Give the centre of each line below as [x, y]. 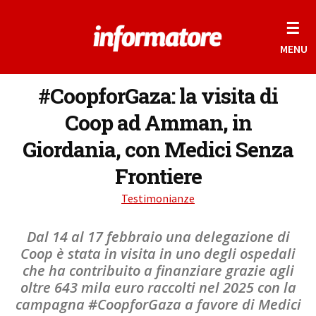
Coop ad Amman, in [158, 122]
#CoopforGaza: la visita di [158, 96]
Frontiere [158, 176]
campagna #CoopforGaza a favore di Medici [158, 304]
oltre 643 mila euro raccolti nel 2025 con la [158, 287]
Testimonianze [158, 198]
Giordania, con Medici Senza [158, 149]
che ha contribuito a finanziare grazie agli [158, 271]
